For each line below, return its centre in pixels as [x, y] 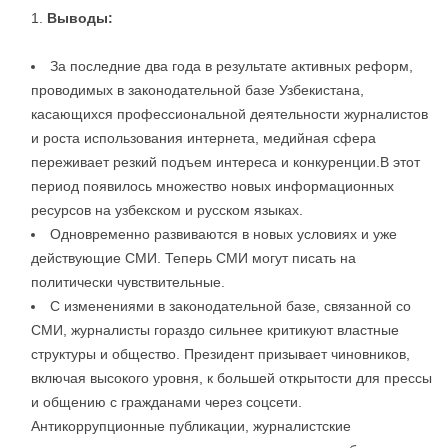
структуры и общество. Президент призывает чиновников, [220, 354]
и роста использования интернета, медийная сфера [203, 138]
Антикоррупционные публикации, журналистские [191, 426]
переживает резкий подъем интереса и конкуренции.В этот [225, 162]
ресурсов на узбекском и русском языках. [167, 210]
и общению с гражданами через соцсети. [166, 402]
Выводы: [80, 18]
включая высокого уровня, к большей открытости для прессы [231, 378]
